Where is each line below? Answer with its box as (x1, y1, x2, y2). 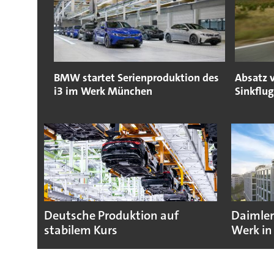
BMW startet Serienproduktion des (53, 70, 219, 86)
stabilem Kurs (43, 222, 117, 239)
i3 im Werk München (53, 84, 152, 99)
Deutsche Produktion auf (43, 207, 179, 224)
